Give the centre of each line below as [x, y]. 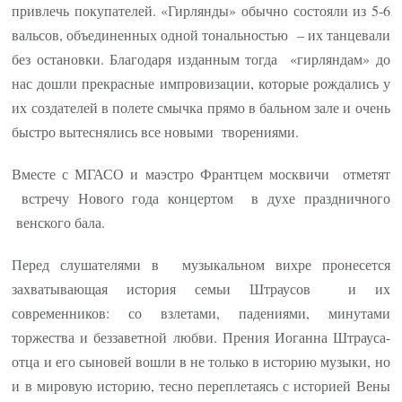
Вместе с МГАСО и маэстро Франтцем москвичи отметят [201, 173]
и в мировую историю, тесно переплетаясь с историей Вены [201, 385]
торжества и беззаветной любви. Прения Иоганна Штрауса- [201, 336]
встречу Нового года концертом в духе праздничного [201, 197]
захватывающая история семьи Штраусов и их [201, 288]
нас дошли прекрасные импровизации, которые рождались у [201, 83]
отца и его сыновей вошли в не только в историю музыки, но [201, 361]
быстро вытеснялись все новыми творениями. [156, 131]
